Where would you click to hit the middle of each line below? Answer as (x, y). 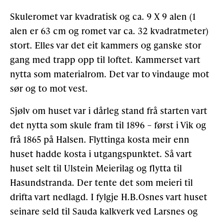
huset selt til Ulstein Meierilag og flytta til (96, 168)
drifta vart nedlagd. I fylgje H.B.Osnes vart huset (109, 197)
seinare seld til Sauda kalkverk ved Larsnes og (104, 211)
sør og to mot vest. (49, 88)
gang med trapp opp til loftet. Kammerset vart (105, 59)
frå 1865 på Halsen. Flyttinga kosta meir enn (100, 139)
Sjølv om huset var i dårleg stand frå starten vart (109, 111)
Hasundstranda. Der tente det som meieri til (101, 182)
